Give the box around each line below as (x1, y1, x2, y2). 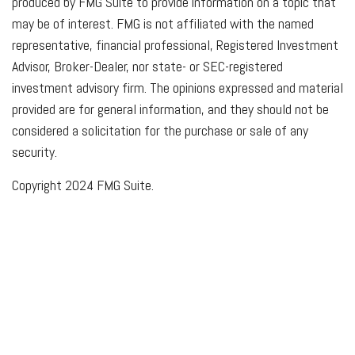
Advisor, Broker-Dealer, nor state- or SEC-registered (12, 56, 283, 75)
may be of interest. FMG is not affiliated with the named (12, 13, 314, 32)
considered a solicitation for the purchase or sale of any (12, 120, 308, 139)
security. (12, 142, 57, 161)
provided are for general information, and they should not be (12, 99, 329, 118)
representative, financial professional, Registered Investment (12, 35, 338, 54)
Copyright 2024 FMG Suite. (12, 175, 154, 194)
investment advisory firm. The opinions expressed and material (12, 78, 343, 97)
